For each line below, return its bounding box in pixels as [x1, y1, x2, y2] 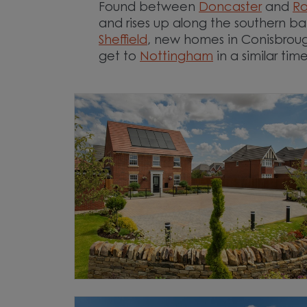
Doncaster [199, 1, 262, 14]
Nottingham [140, 51, 213, 64]
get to [99, 51, 140, 64]
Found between [99, 1, 199, 14]
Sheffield [99, 34, 147, 47]
